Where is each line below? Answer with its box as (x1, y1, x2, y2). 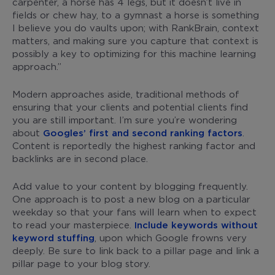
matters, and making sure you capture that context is (12, 35, 258, 45)
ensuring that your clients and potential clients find (12, 101, 248, 112)
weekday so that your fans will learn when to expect (12, 206, 257, 217)
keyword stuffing (12, 232, 95, 242)
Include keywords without (134, 219, 258, 230)
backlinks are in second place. (12, 153, 148, 163)
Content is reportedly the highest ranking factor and (12, 140, 255, 150)
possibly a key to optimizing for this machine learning (12, 48, 256, 58)
